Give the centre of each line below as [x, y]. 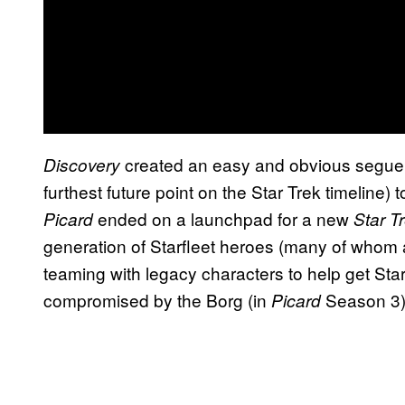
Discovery [84, 164]
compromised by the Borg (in [157, 299]
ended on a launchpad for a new [226, 218]
